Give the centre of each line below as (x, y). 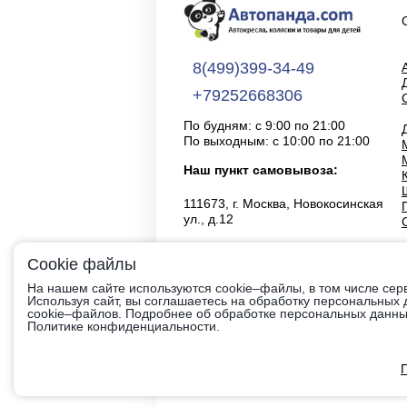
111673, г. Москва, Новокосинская (283, 203)
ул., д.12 (208, 218)
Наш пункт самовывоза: (261, 169)
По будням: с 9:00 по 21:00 (264, 125)
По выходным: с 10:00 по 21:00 (277, 140)
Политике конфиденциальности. (124, 326)
